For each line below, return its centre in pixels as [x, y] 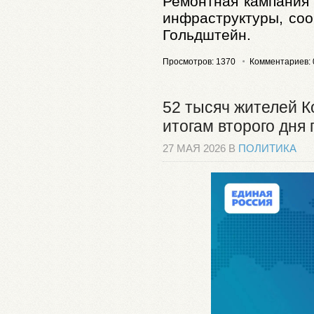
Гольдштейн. [207, 34]
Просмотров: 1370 [199, 62]
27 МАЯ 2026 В [200, 149]
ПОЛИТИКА [267, 149]
